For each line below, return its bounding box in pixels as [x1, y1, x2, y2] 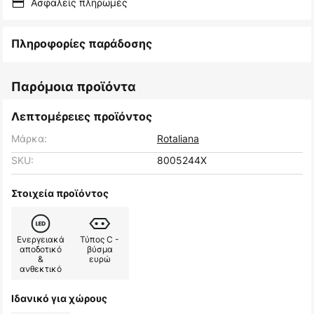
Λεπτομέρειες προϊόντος [11, 109, 152, 124]
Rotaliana [157, 132, 199, 146]
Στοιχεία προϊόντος [11, 187, 109, 200]
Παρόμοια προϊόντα [11, 79, 136, 95]
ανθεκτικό [20, 263, 62, 275]
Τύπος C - [80, 233, 119, 246]
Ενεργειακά [17, 233, 64, 246]
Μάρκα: [11, 132, 47, 146]
